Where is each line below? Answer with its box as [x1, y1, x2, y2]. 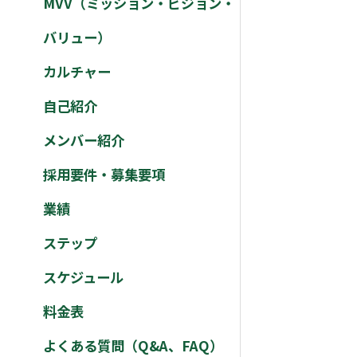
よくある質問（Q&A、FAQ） [43, 335, 223, 355]
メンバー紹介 [43, 129, 124, 150]
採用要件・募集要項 [43, 163, 165, 184]
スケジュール [43, 266, 124, 287]
